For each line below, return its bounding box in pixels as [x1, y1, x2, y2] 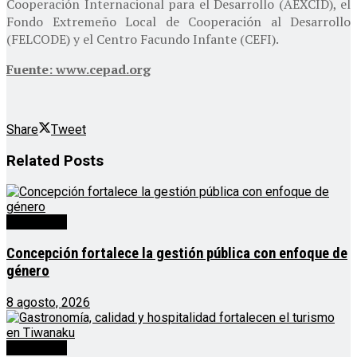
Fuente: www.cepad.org [6, 60, 151, 78]
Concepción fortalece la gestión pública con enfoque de [6, 245, 347, 263]
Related [6, 151, 60, 170]
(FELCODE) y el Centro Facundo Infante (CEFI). [6, 29, 279, 48]
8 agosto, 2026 [6, 294, 90, 310]
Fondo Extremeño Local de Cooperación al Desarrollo [6, 12, 351, 30]
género [6, 262, 49, 280]
